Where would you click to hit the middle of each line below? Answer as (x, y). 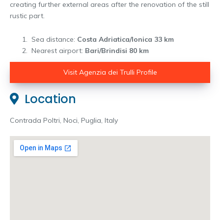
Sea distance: (53, 39)
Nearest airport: (57, 50)
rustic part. (27, 15)
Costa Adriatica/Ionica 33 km (125, 39)
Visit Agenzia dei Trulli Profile (110, 72)
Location (47, 99)
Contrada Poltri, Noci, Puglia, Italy (64, 121)
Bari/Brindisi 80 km (117, 50)
